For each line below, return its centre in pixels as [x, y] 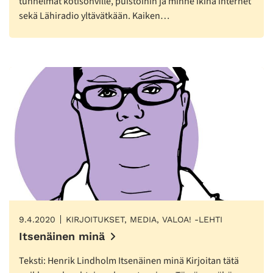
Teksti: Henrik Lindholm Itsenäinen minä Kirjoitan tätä [129, 261]
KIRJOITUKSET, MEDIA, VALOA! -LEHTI [144, 220]
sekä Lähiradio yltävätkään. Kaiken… [94, 16]
